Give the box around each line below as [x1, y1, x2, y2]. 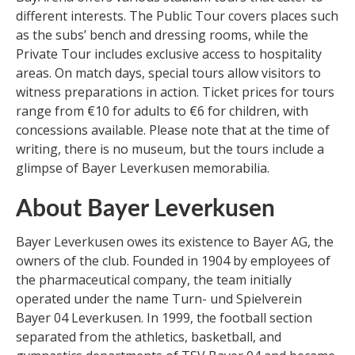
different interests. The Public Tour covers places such [16, 7, 338, 25]
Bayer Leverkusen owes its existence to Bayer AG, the [16, 233, 334, 251]
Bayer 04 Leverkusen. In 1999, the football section [16, 309, 312, 327]
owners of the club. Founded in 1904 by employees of [16, 252, 330, 270]
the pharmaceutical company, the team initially [16, 271, 292, 289]
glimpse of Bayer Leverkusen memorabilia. [16, 159, 269, 177]
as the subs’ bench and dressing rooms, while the [16, 26, 308, 44]
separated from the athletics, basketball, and [16, 328, 281, 346]
